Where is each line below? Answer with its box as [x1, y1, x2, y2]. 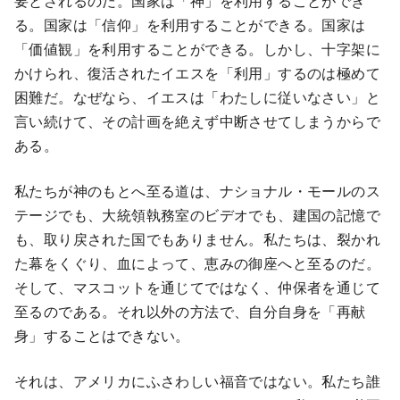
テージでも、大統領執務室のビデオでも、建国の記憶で [14, 204, 380, 226]
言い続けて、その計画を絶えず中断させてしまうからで [14, 111, 380, 132]
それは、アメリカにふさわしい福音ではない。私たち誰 [14, 371, 380, 392]
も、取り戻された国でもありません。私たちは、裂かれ [14, 229, 380, 250]
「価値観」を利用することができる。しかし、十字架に [14, 38, 380, 60]
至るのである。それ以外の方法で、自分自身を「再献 [14, 301, 366, 322]
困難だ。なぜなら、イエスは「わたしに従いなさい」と [14, 87, 380, 108]
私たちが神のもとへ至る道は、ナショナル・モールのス [14, 180, 380, 202]
